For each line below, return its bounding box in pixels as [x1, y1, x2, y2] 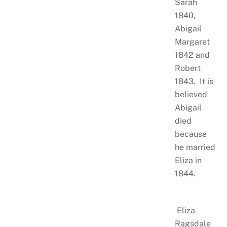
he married [174, 142, 215, 152]
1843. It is [174, 76, 213, 86]
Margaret [174, 36, 210, 47]
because [174, 129, 207, 139]
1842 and [174, 50, 210, 60]
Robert [174, 63, 201, 73]
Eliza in [174, 155, 202, 165]
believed [174, 89, 207, 99]
